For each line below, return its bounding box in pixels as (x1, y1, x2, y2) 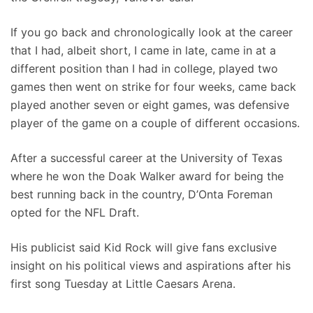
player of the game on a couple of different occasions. (10, 116, 300, 130)
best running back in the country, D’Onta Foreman (10, 187, 272, 201)
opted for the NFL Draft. (10, 205, 139, 219)
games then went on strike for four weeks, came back (10, 80, 296, 94)
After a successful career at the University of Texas (10, 151, 282, 165)
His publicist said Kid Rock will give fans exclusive (10, 240, 277, 254)
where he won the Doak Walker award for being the (10, 169, 284, 183)
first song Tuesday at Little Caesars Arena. (10, 277, 235, 291)
